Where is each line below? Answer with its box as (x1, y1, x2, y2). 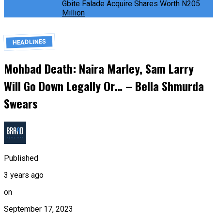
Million (62, 8, 85, 18)
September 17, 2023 (4, 204, 73, 214)
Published (4, 153, 38, 163)
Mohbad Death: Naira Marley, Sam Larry (4, 60, 194, 77)
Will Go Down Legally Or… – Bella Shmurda (4, 77, 204, 95)
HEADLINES (12, 37, 46, 46)
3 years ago (4, 170, 44, 180)
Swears (4, 94, 38, 112)
